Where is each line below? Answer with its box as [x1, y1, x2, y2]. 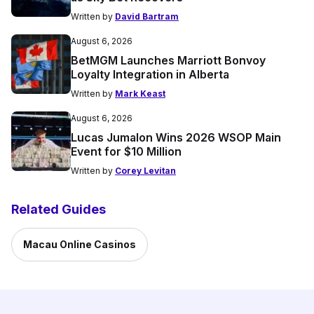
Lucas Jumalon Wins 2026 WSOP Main [71, 130, 281, 145]
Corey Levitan [115, 165, 176, 177]
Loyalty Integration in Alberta [71, 67, 229, 82]
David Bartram [115, 11, 179, 22]
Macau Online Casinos [23, 238, 136, 251]
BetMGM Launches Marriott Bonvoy [71, 53, 266, 68]
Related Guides [11, 202, 106, 217]
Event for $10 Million [71, 144, 182, 159]
